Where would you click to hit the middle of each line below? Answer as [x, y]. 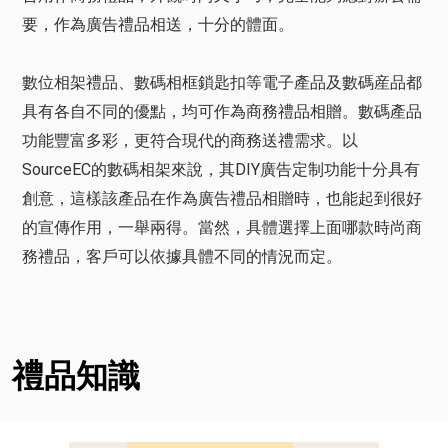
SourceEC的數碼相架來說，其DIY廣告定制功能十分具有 [221, 169]
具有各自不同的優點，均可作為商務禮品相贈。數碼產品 [222, 111]
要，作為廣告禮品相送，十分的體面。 [158, 24]
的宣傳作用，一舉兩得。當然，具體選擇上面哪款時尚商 [222, 227]
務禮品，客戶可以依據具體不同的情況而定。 [182, 256]
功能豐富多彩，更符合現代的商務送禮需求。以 [190, 140]
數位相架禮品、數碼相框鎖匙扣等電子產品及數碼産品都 [222, 82]
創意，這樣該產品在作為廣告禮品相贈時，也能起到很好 [222, 198]
